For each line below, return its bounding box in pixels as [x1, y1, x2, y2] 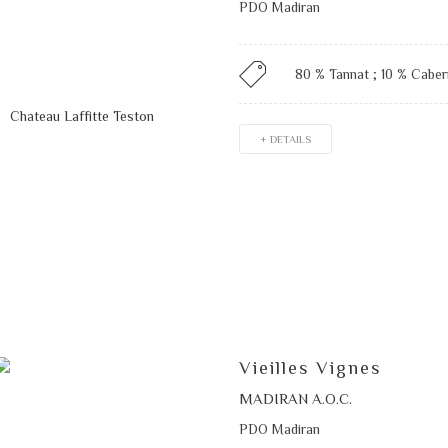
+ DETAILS [259, 133, 311, 145]
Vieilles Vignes [238, 357, 381, 378]
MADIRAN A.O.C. [238, 389, 352, 407]
